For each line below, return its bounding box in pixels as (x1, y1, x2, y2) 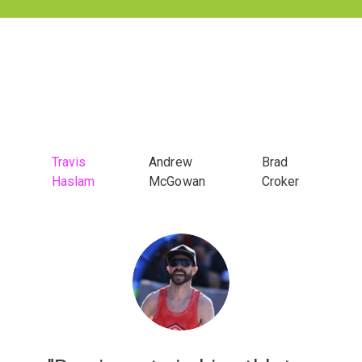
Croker (262, 174, 300, 189)
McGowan (149, 174, 205, 189)
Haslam (52, 174, 95, 189)
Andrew (149, 154, 192, 170)
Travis (52, 154, 86, 170)
